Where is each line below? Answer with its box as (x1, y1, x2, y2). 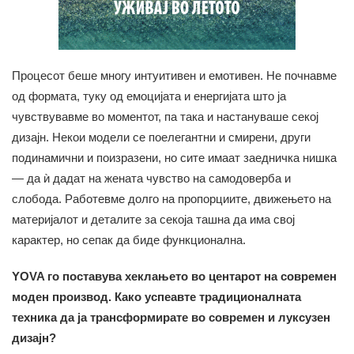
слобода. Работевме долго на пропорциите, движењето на (12, 191, 331, 205)
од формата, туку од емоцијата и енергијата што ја (12, 88, 286, 103)
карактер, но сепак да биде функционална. (12, 232, 246, 247)
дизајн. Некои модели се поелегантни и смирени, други (12, 130, 311, 144)
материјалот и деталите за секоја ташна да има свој (12, 212, 295, 226)
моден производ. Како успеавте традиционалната (12, 289, 301, 303)
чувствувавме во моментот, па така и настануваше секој (12, 109, 318, 123)
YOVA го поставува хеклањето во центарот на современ (12, 269, 337, 283)
